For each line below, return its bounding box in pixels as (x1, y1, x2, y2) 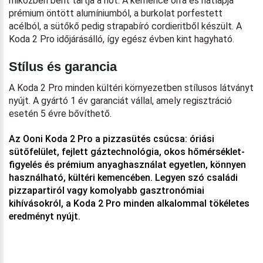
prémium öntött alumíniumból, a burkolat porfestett (9, 7, 222, 19)
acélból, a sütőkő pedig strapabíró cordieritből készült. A (9, 20, 242, 32)
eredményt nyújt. (9, 210, 80, 222)
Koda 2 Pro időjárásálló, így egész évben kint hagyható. (9, 33, 234, 45)
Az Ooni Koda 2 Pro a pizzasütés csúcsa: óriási (9, 133, 214, 144)
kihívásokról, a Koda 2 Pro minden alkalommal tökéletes (9, 197, 249, 209)
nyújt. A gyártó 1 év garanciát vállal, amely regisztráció (9, 95, 232, 106)
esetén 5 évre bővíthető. (9, 107, 112, 119)
